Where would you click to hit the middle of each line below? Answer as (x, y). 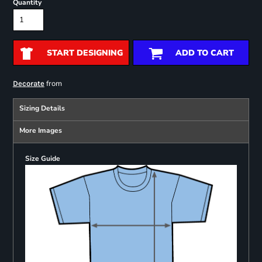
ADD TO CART (204, 53)
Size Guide (42, 159)
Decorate (28, 84)
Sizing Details (42, 108)
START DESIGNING (85, 53)
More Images (40, 131)
